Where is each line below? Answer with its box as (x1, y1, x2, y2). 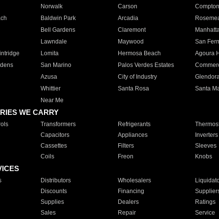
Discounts (40, 188, 67, 195)
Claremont (117, 26, 146, 33)
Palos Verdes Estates (117, 62, 174, 68)
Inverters (195, 131, 218, 138)
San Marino (40, 62, 71, 68)
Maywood (117, 38, 144, 45)
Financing (117, 188, 144, 195)
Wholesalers (117, 177, 151, 184)
